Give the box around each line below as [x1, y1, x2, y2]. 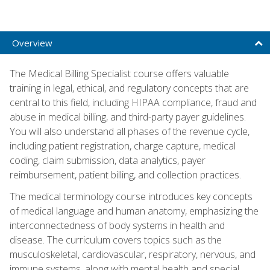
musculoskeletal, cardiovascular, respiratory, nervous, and [10, 247, 256, 261]
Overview [12, 36, 52, 49]
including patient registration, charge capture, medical [10, 139, 236, 152]
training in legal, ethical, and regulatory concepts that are [10, 81, 249, 95]
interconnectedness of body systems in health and [10, 218, 225, 232]
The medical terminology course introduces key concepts [10, 189, 253, 203]
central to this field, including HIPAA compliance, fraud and [10, 95, 257, 109]
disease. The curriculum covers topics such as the [10, 233, 222, 246]
